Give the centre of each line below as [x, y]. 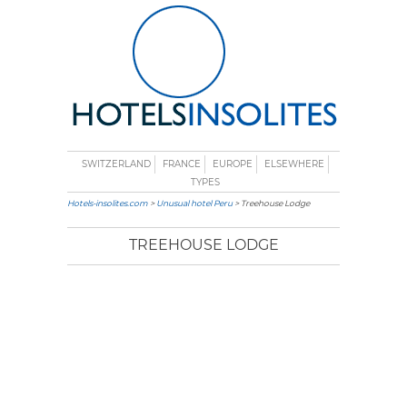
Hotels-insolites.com [108, 203]
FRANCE [182, 164]
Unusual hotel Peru [194, 203]
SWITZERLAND [116, 164]
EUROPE [233, 164]
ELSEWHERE [294, 164]
